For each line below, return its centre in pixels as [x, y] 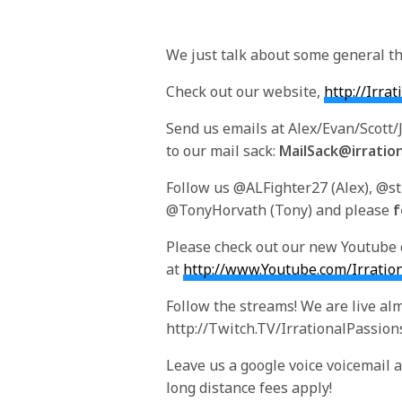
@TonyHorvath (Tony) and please [280, 210]
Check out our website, [245, 91]
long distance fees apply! [249, 387]
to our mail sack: [223, 150]
